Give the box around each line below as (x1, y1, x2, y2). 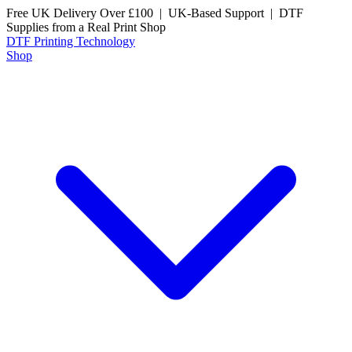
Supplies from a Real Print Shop (6, 20, 166, 34)
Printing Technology (34, 35, 135, 48)
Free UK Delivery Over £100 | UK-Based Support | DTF (6, 6, 303, 20)
